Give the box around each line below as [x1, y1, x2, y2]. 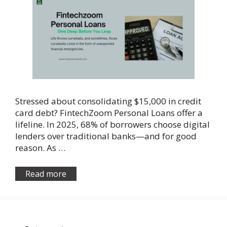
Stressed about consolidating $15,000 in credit [15, 95, 201, 107]
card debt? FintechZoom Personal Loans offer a [15, 107, 203, 119]
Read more [25, 168, 66, 179]
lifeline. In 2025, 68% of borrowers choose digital [15, 119, 210, 131]
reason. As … [15, 142, 65, 154]
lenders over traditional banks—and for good [15, 130, 197, 142]
